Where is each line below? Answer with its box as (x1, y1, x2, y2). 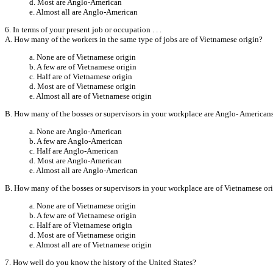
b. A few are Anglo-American (29, 136, 122, 146)
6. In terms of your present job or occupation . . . (5, 24, 161, 34)
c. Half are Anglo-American (29, 146, 118, 155)
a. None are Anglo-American (29, 126, 122, 136)
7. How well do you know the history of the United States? (5, 257, 196, 267)
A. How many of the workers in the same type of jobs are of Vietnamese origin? (5, 34, 263, 44)
